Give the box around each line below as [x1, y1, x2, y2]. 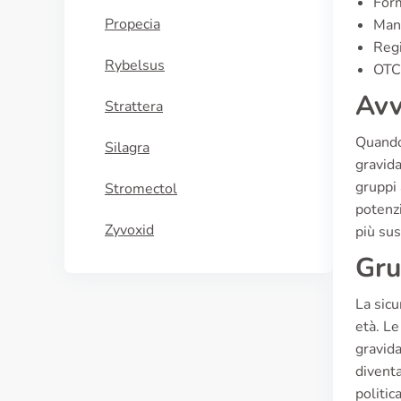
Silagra [105, 138, 149, 158]
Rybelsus [105, 55, 165, 75]
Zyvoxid [105, 220, 154, 240]
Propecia [105, 14, 160, 34]
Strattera [105, 97, 163, 116]
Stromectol [105, 179, 177, 199]
